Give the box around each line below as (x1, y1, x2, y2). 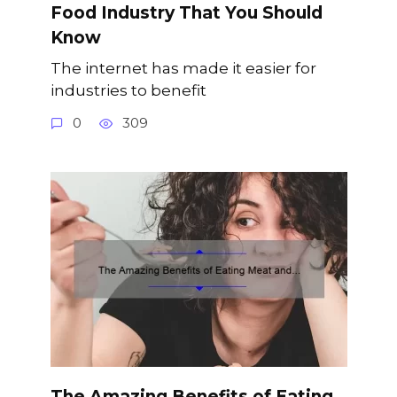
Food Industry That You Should (50, 2, 323, 23)
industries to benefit (50, 81, 206, 100)
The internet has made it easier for (50, 58, 316, 78)
